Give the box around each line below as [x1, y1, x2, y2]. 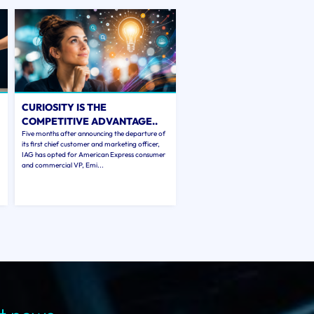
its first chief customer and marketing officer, [21, 139, 160, 149]
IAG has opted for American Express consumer [21, 150, 165, 159]
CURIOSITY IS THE [21, 101, 107, 114]
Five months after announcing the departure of [21, 129, 165, 138]
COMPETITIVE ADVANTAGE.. [21, 115, 158, 128]
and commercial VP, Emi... [21, 161, 104, 170]
